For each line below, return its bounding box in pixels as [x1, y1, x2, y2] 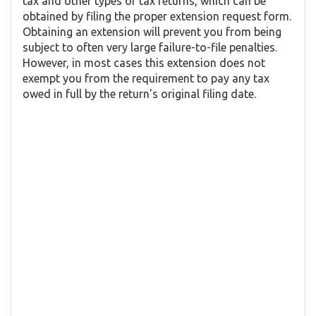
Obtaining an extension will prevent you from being [23, 25, 281, 39]
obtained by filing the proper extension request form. [23, 10, 291, 23]
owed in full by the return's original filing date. [23, 87, 256, 101]
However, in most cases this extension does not [23, 56, 265, 70]
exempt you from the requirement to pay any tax [23, 72, 269, 85]
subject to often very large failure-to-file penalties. [23, 41, 277, 54]
